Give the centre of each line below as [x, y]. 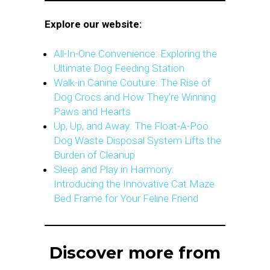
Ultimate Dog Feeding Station [119, 68]
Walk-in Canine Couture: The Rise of [132, 83]
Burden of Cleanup [94, 155]
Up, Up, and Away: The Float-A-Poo [131, 126]
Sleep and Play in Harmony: [114, 170]
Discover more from [135, 253]
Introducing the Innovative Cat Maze [134, 184]
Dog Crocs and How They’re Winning [135, 97]
